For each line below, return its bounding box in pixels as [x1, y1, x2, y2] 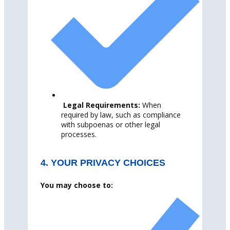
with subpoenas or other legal [61, 119, 160, 129]
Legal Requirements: [61, 100, 140, 110]
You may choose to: [41, 180, 113, 190]
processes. [61, 129, 97, 139]
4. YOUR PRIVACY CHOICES [41, 157, 165, 168]
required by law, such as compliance [61, 109, 181, 120]
